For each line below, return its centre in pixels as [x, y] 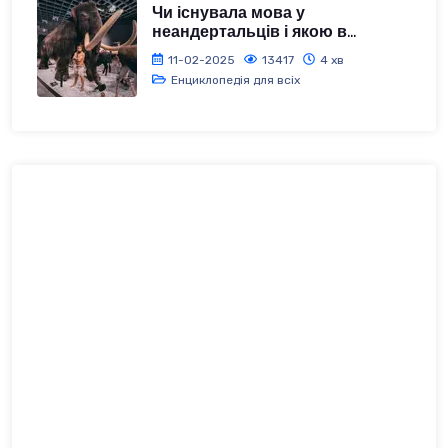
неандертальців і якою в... [254, 32]
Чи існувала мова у [228, 13]
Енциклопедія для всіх [235, 79]
